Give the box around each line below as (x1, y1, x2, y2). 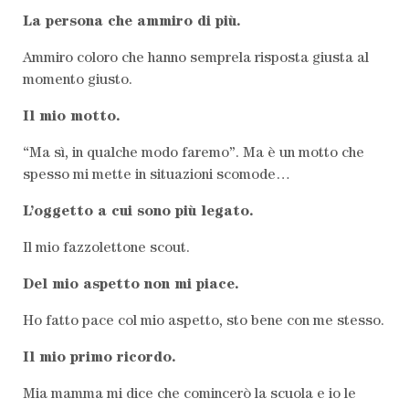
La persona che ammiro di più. (23, 15, 241, 30)
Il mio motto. (23, 110, 121, 125)
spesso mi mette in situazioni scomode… (23, 168, 290, 184)
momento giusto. (23, 73, 132, 89)
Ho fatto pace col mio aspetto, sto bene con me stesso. (23, 314, 384, 330)
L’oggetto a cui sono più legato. (23, 204, 254, 220)
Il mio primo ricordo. (23, 351, 176, 366)
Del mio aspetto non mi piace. (23, 278, 239, 293)
